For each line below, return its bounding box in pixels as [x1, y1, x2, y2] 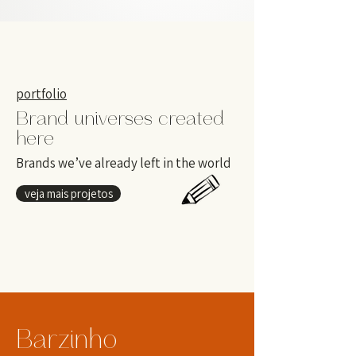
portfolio [16, 85, 67, 103]
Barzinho [16, 327, 117, 354]
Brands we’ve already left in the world [16, 154, 231, 172]
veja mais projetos [24, 186, 113, 201]
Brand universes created [16, 109, 224, 129]
